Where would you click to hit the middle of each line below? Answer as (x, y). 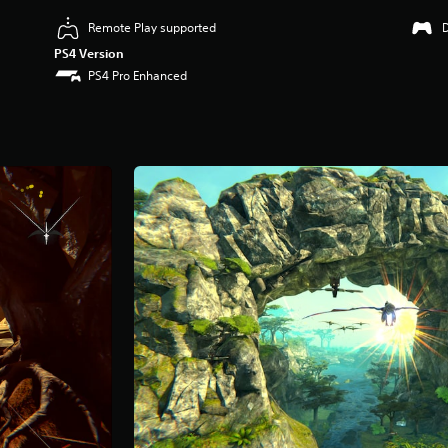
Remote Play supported (152, 27)
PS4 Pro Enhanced (138, 75)
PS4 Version (89, 52)
